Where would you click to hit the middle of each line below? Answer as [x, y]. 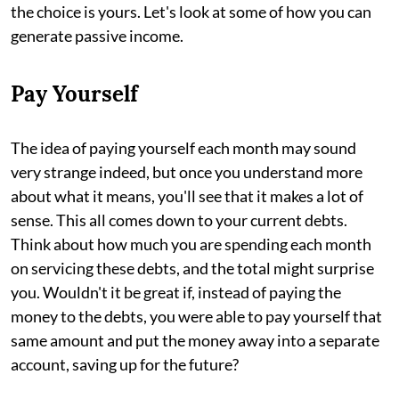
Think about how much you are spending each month [191, 244]
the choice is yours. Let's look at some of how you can [191, 12]
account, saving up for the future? [125, 364]
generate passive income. [97, 36]
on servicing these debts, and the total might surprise [192, 268]
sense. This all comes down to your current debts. [179, 220]
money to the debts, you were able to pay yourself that [196, 316]
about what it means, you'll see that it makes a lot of [187, 196]
